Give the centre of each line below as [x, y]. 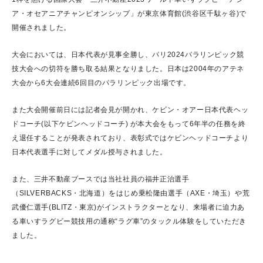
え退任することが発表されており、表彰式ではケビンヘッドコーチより [130, 138]
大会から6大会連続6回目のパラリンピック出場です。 [101, 83]
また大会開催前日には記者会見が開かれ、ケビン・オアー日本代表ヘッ [130, 110]
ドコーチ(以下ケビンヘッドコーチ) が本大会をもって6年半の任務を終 [129, 124]
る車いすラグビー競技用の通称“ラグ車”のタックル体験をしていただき [129, 221]
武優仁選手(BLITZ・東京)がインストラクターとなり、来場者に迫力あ [128, 207]
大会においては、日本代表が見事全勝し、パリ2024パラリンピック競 [128, 55]
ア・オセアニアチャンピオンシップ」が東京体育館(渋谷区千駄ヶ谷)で [129, 14]
